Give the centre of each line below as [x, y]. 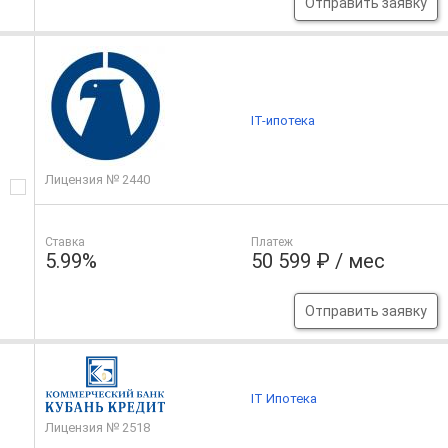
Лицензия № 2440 [97, 180]
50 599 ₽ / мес [318, 261]
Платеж [272, 242]
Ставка [65, 242]
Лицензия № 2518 [97, 428]
